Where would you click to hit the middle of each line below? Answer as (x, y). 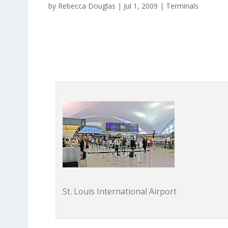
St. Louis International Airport (120, 191)
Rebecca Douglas (87, 6)
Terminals (182, 6)
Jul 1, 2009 (140, 6)
